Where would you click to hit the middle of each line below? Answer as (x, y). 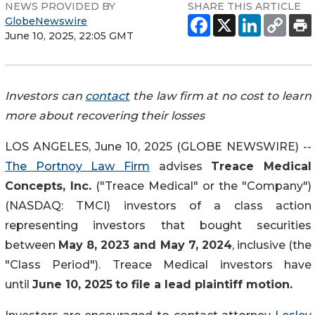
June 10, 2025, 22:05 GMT (69, 36)
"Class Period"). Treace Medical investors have (158, 264)
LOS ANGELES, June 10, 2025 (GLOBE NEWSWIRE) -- (158, 146)
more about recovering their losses (105, 115)
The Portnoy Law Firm (77, 166)
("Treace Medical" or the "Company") (201, 186)
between (32, 245)
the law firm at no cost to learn (221, 96)
